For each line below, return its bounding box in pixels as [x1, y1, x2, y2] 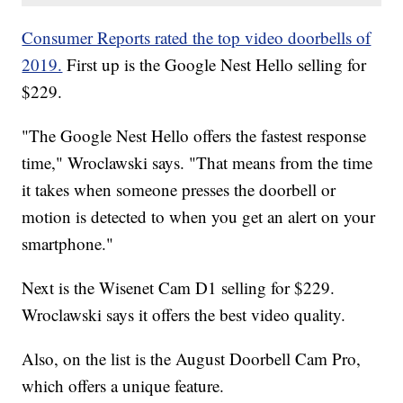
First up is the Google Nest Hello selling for [67, 52, 367, 76]
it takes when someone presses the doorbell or [22, 177, 336, 201]
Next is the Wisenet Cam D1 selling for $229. [22, 275, 336, 299]
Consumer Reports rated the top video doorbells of [22, 25, 372, 49]
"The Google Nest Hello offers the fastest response [22, 123, 367, 147]
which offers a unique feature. [22, 373, 225, 397]
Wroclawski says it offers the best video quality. [22, 302, 346, 326]
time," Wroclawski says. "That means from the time [22, 150, 373, 174]
